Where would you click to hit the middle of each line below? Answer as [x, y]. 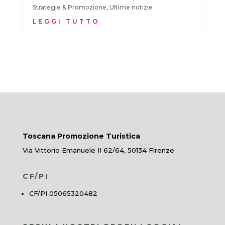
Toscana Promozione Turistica [81, 136]
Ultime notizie [131, 7]
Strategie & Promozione [69, 7]
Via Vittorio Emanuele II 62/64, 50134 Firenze [98, 150]
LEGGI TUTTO [66, 21]
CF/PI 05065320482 [63, 193]
